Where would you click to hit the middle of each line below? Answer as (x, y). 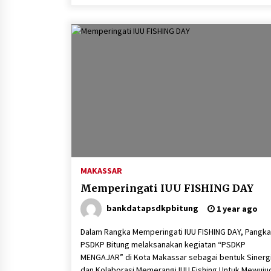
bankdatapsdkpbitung (152, 208)
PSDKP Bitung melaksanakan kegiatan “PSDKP (163, 244)
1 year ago (236, 209)
